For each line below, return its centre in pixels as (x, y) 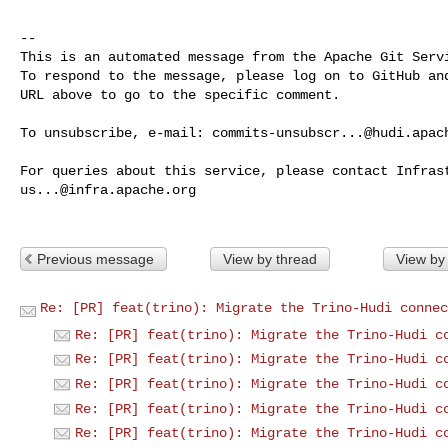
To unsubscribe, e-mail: (116, 132)
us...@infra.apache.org (108, 189)
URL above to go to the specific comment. (180, 94)
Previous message (95, 258)
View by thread (269, 258)
